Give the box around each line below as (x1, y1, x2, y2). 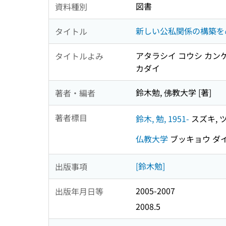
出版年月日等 (55, 185, 103, 197)
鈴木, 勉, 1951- (136, 112, 189, 125)
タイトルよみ (55, 49, 103, 62)
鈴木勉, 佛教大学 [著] (136, 86, 211, 99)
